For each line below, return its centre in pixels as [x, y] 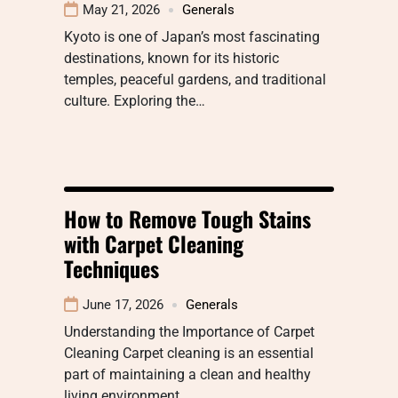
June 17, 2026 [123, 305]
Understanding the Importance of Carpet [189, 332]
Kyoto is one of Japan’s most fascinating [192, 37]
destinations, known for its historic [171, 59]
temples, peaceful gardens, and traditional [195, 80]
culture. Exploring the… [135, 101]
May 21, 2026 [121, 10]
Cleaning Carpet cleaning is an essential [189, 354]
